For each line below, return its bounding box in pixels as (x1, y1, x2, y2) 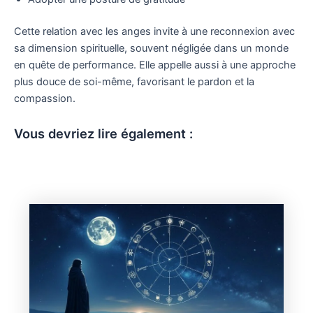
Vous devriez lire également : (14, 126, 193, 142)
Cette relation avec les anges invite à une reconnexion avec (14, 24, 295, 38)
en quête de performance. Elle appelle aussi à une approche (14, 58, 296, 71)
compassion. (14, 92, 75, 105)
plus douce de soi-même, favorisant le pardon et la (14, 75, 254, 88)
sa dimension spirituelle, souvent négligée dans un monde (14, 41, 289, 54)
